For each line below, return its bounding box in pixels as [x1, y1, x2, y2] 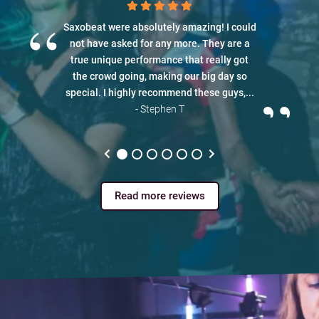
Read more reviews [114, 189, 205, 203]
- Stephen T [135, 103, 184, 115]
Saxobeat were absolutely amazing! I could [63, 21, 256, 33]
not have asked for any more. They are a [69, 38, 250, 50]
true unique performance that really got [70, 54, 249, 66]
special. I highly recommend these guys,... [65, 87, 254, 99]
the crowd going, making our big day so [72, 70, 247, 83]
